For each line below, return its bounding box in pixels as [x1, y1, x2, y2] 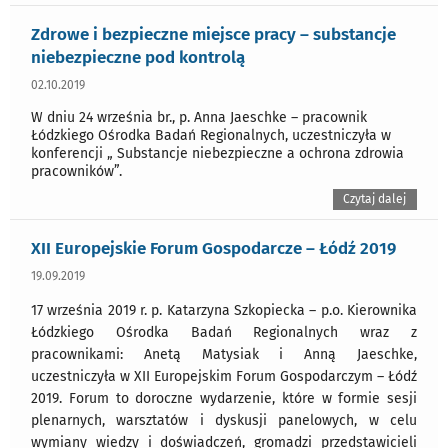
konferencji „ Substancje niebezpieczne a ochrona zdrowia [31, 145, 404, 163]
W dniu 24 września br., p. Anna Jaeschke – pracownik [31, 109, 367, 127]
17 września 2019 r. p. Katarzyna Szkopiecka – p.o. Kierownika [31, 302, 417, 320]
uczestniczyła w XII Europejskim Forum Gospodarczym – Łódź [31, 368, 417, 386]
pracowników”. [31, 163, 122, 181]
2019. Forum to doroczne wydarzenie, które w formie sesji [31, 390, 417, 408]
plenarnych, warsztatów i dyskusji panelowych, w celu [31, 412, 417, 430]
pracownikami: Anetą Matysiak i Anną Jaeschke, [31, 346, 417, 364]
